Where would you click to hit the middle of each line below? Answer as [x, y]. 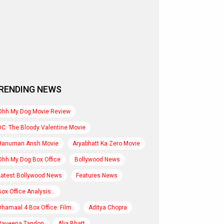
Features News [97, 175]
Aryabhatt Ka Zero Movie [106, 143]
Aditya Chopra [108, 207]
